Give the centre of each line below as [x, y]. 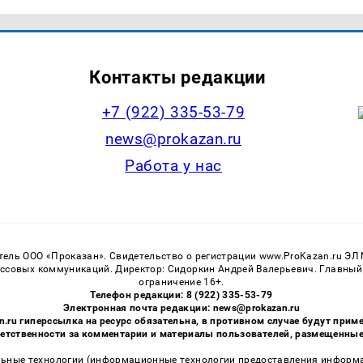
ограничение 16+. [181, 282]
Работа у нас [173, 166]
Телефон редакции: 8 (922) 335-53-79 [181, 295]
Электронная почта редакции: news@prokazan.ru [181, 307]
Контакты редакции [177, 77]
